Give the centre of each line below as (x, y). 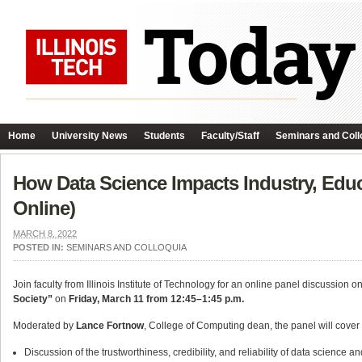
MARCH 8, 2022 (45, 234)
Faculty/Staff (230, 136)
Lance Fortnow (110, 326)
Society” (33, 299)
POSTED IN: (40, 247)
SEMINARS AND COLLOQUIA (126, 247)
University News (90, 136)
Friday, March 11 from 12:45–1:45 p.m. (156, 299)
